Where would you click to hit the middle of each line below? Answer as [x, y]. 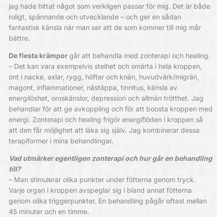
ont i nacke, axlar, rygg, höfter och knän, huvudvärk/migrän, [104, 77]
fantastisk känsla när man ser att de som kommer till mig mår [105, 28]
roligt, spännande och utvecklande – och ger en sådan [95, 17]
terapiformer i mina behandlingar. [61, 141]
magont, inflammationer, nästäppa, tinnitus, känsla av [93, 88]
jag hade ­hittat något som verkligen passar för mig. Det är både [109, 6]
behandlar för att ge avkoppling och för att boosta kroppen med [110, 109]
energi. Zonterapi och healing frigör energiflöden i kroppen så [106, 120]
